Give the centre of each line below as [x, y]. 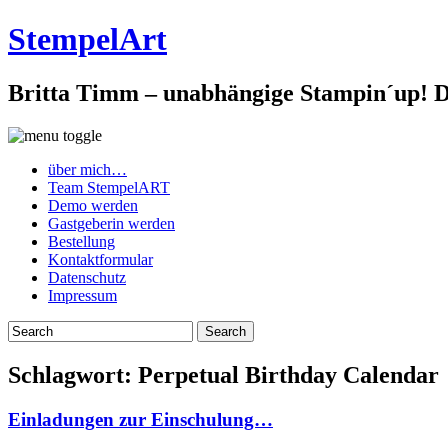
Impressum [82, 295]
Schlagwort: [73, 374]
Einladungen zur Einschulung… [140, 419]
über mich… [87, 169]
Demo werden [93, 205]
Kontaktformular [100, 259]
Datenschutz [87, 277]
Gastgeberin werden [111, 223]
